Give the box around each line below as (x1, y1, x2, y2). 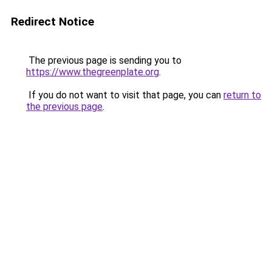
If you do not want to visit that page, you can (26, 89, 223, 101)
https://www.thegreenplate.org (26, 66, 159, 78)
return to (223, 89, 261, 101)
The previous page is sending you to (26, 55, 182, 66)
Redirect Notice (11, 15, 94, 29)
